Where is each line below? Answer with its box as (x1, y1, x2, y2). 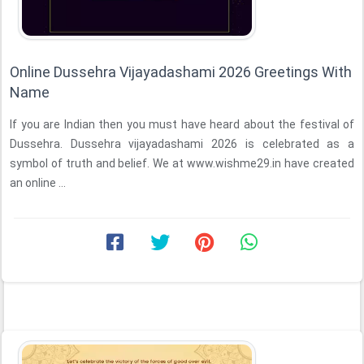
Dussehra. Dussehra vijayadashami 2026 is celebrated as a (10, 137, 354, 150)
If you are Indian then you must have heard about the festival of (10, 118, 354, 131)
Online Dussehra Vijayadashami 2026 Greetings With (10, 63, 352, 80)
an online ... (10, 176, 66, 189)
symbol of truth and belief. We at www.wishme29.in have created (10, 157, 187, 170)
